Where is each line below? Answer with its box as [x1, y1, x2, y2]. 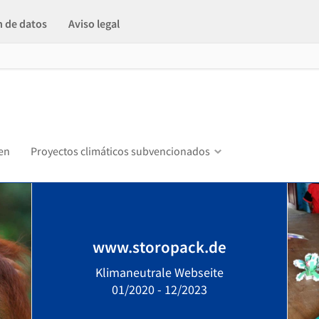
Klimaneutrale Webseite [95, 264, 224, 281]
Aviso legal [68, 16, 120, 31]
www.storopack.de [93, 236, 226, 257]
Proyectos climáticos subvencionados [31, 144, 210, 158]
